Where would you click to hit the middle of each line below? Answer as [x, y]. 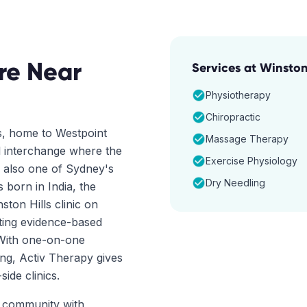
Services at [226, 68]
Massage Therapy [247, 139]
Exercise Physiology [251, 161]
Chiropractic [233, 117]
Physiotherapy [238, 95]
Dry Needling [235, 183]
